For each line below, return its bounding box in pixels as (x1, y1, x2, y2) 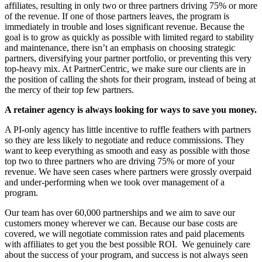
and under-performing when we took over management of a (5, 177, 225, 188)
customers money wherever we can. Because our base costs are (5, 218, 237, 229)
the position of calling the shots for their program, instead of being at (5, 74, 256, 85)
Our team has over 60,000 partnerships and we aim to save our (5, 208, 235, 218)
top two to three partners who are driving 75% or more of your (5, 156, 235, 167)
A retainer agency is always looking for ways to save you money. (5, 105, 257, 115)
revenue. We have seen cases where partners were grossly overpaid (5, 167, 251, 177)
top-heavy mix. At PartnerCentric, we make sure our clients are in (5, 64, 246, 74)
